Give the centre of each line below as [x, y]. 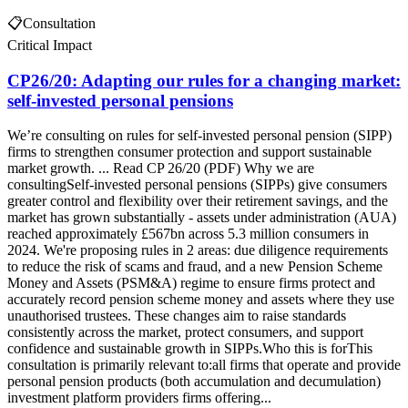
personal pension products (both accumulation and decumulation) [194, 382]
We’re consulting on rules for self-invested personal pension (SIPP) [199, 136]
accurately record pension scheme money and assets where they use [201, 300]
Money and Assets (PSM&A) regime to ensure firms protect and [191, 283]
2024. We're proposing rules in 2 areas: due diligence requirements [198, 250]
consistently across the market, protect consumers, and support [185, 332]
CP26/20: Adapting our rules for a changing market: [204, 80]
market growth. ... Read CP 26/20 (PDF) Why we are [161, 168]
